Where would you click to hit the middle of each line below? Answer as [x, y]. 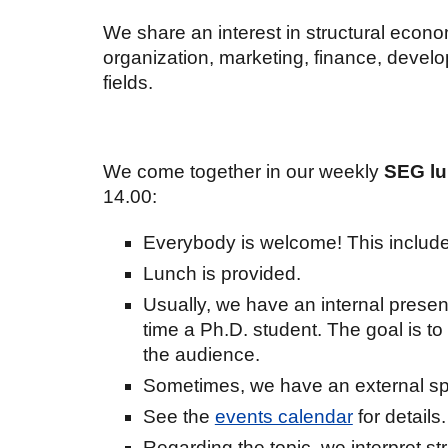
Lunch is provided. [221, 274]
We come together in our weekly [243, 171]
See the [178, 417]
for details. [399, 417]
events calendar [283, 417]
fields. [127, 83]
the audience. [201, 355]
